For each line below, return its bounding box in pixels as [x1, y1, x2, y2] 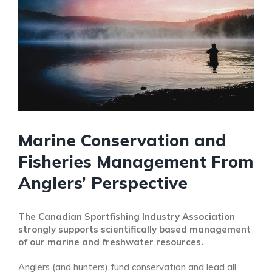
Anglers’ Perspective [18, 172, 188, 194]
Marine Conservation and [18, 129, 226, 151]
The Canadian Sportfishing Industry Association [18, 211, 235, 223]
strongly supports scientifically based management [18, 223, 251, 236]
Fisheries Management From [18, 151, 253, 172]
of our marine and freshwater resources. [18, 236, 203, 248]
